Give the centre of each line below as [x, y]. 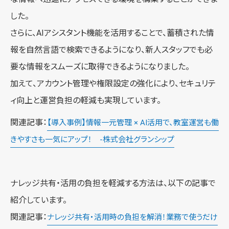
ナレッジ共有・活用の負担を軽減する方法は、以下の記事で [113, 183]
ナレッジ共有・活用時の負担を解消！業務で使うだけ [132, 217]
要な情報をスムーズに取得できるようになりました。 [100, 66]
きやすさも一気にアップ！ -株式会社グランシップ [92, 139]
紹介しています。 [39, 200]
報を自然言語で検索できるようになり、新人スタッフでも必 [111, 50]
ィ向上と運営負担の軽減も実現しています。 [86, 100]
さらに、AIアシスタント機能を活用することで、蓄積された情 [112, 33]
